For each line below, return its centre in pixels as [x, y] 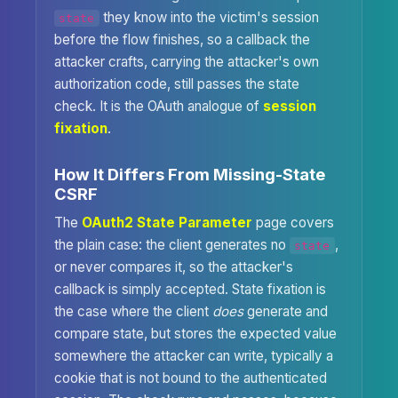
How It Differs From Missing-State [190, 174]
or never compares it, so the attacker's [174, 267]
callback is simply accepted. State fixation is [190, 290]
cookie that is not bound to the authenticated [191, 378]
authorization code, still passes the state [177, 84]
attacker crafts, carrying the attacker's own [187, 61]
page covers [293, 223]
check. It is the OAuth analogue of [159, 106]
